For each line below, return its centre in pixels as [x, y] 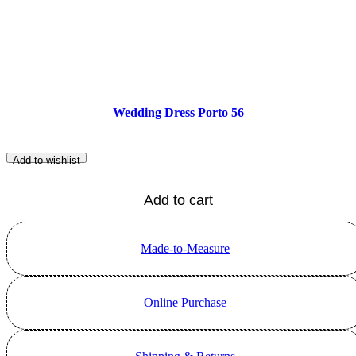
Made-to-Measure [185, 249]
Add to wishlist [46, 161]
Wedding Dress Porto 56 [178, 113]
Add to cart [178, 200]
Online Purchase [185, 303]
